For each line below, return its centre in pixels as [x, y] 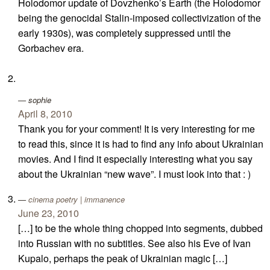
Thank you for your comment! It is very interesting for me [137, 128]
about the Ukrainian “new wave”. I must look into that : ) [134, 174]
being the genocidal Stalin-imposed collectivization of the [140, 17]
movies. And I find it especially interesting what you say [135, 159]
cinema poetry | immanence [77, 199]
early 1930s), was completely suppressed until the [124, 33]
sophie [40, 99]
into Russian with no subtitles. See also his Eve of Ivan [134, 243]
